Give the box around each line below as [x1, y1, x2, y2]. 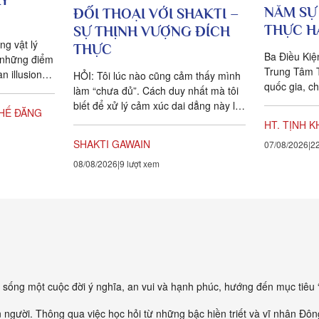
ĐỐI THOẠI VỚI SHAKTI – [73, 6, 239, 22]
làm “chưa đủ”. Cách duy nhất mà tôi [73, 83, 239, 98]
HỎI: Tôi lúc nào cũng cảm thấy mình [73, 68, 241, 83]
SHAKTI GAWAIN [73, 137, 150, 152]
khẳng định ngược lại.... [73, 113, 179, 128]
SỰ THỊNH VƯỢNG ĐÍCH [73, 23, 230, 40]
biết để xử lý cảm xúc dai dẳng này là [73, 98, 241, 113]
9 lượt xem [120, 157, 159, 170]
